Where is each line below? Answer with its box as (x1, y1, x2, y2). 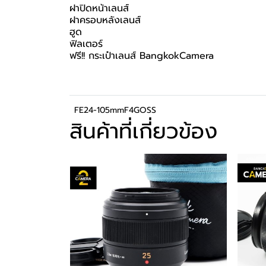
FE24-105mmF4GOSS (74, 104, 156, 116)
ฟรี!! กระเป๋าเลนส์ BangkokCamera (69, 49, 214, 63)
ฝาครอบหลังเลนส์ (69, 13, 141, 27)
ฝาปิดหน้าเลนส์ (69, 1, 129, 15)
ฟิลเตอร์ (69, 37, 103, 51)
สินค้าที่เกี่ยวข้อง (69, 115, 217, 147)
